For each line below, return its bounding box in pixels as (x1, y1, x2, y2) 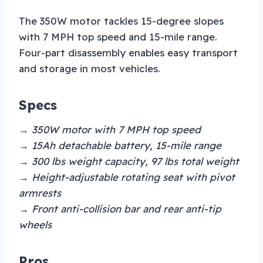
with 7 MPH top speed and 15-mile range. (19, 30, 217, 43)
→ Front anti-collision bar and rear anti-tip (19, 202, 221, 215)
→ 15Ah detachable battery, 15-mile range (19, 139, 221, 151)
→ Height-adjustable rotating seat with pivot (19, 170, 235, 183)
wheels (19, 218, 52, 231)
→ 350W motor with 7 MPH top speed (19, 123, 201, 136)
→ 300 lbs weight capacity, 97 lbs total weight (19, 154, 239, 167)
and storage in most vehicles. (19, 62, 160, 75)
